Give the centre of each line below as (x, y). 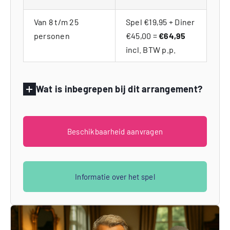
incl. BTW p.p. (151, 50)
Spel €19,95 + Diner (160, 22)
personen (52, 36)
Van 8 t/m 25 (56, 22)
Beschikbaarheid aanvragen (115, 132)
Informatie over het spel (115, 177)
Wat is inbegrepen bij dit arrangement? (119, 89)
